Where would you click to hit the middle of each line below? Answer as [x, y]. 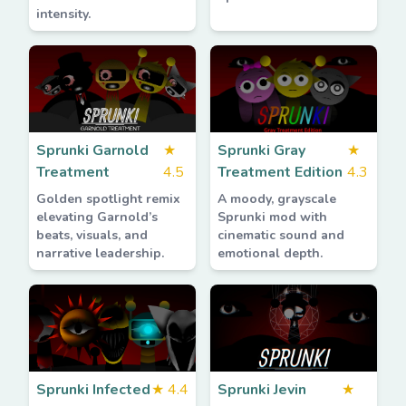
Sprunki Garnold [92, 150]
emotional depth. [270, 253]
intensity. [63, 14]
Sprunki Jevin [262, 390]
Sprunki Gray [261, 150]
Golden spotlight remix [108, 199]
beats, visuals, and [92, 235]
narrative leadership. [100, 253]
